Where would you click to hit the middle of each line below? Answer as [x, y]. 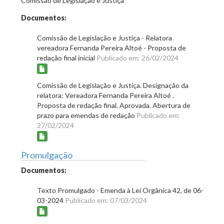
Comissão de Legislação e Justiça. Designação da [113, 85]
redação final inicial [67, 58]
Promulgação [47, 155]
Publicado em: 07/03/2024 [106, 200]
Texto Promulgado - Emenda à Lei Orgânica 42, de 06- [120, 190]
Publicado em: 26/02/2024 [137, 58]
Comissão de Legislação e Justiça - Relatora [104, 38]
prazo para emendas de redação [87, 115]
